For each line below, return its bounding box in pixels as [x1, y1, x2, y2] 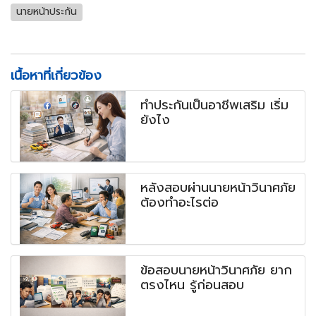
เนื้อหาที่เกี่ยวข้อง [11, 65, 102, 85]
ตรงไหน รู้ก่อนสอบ [140, 274, 245, 295]
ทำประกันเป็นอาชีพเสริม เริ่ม [140, 95, 289, 115]
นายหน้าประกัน [16, 4, 77, 20]
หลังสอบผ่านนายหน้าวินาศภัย [140, 177, 296, 197]
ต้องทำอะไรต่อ [140, 192, 219, 212]
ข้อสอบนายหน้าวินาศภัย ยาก [140, 260, 293, 280]
